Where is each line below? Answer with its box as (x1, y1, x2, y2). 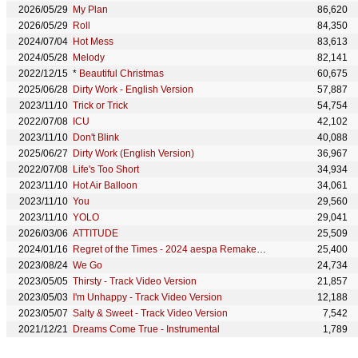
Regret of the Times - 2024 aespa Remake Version (257, 244, 266, 255)
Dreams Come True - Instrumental (73, 324, 220, 335)
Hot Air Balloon (73, 180, 137, 191)
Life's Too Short (73, 164, 139, 175)
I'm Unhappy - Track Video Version (73, 292, 222, 303)
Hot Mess (73, 36, 113, 47)
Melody (73, 52, 105, 63)
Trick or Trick (73, 100, 128, 111)
